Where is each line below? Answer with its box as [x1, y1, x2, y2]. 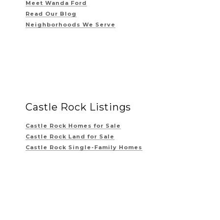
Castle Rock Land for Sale [26, 133, 114, 140]
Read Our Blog [26, 10, 77, 17]
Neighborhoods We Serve [26, 21, 115, 28]
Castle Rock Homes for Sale [26, 122, 121, 129]
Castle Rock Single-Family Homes [26, 143, 142, 151]
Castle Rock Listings [26, 101, 131, 113]
